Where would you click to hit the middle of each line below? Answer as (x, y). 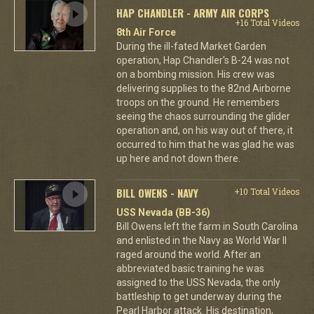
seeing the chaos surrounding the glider (203, 116)
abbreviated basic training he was (190, 268)
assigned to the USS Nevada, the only (198, 282)
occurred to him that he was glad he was (205, 144)
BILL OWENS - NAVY (157, 193)
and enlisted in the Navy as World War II (201, 240)
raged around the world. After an (188, 254)
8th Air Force (146, 32)
